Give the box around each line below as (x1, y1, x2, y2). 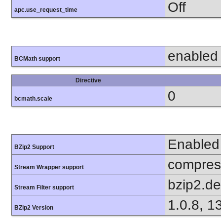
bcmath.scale (14, 95, 52, 102)
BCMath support (14, 55, 60, 62)
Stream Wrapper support (14, 163, 84, 171)
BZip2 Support (14, 143, 54, 150)
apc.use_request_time (14, 6, 77, 14)
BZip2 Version (14, 204, 53, 211)
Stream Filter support (14, 184, 74, 191)
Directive (75, 76, 101, 84)
